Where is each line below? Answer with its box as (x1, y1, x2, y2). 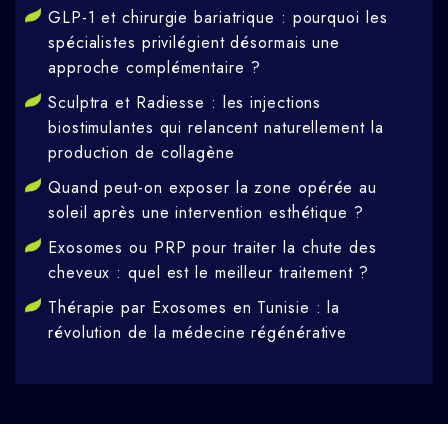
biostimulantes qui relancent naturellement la (48, 116, 384, 140)
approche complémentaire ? (48, 56, 261, 80)
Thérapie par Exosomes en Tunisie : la (48, 296, 341, 320)
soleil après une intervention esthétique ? (48, 201, 364, 225)
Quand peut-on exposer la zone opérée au (48, 176, 378, 200)
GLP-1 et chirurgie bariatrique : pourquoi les (48, 6, 388, 30)
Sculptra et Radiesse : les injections (48, 91, 322, 115)
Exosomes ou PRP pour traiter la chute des (48, 236, 377, 260)
